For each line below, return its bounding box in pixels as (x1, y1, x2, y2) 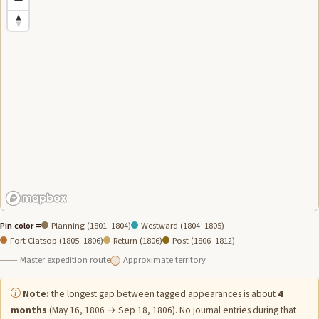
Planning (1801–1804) (51, 219, 131, 232)
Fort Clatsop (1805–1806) (10, 234, 103, 247)
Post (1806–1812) (172, 234, 235, 247)
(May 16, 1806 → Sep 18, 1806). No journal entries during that (47, 303, 296, 317)
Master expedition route (20, 253, 110, 266)
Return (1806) (113, 234, 162, 247)
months (11, 303, 47, 317)
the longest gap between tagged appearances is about (49, 286, 278, 300)
